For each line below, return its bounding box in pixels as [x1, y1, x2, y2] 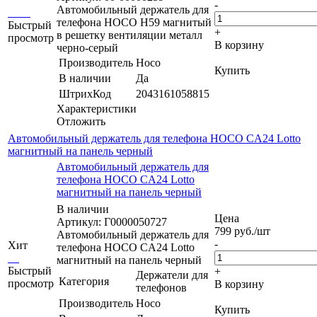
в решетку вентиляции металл [57, 28, 202, 41]
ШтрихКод [59, 87, 111, 100]
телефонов [136, 281, 187, 294]
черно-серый [57, 41, 118, 54]
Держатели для [136, 268, 208, 281]
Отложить [57, 115, 105, 127]
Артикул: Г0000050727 [57, 215, 167, 228]
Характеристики [57, 102, 137, 115]
